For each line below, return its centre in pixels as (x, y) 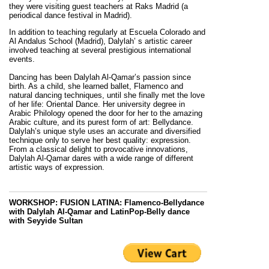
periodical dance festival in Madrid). (71, 15)
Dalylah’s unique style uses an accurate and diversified (105, 131)
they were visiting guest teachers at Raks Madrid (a (98, 6)
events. (22, 59)
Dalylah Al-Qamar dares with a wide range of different (101, 158)
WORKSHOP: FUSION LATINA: (65, 202)
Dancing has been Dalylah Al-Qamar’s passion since (100, 77)
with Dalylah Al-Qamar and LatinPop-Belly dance (99, 211)
